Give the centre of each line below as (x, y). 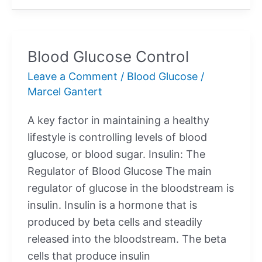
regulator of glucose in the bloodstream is (131, 188)
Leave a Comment (73, 76)
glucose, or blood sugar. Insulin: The (116, 154)
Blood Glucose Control (108, 56)
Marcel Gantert (65, 91)
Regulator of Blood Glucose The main (120, 171)
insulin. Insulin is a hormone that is (112, 205)
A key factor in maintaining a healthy (118, 120)
